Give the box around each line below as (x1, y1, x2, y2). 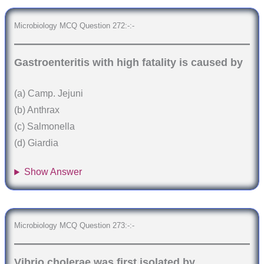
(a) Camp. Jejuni (14, 88, 84, 98)
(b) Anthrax (14, 104, 60, 115)
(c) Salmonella (14, 121, 75, 131)
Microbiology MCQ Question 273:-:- (14, 220, 135, 230)
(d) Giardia (14, 137, 59, 148)
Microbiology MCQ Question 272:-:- (14, 21, 135, 30)
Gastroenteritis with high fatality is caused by (14, 57, 243, 69)
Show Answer (24, 167, 82, 177)
